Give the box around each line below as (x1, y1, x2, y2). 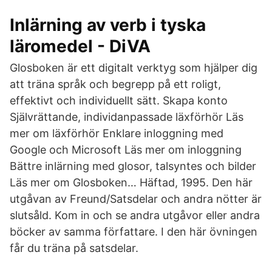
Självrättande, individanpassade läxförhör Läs (10, 110, 243, 123)
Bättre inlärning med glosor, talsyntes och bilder (10, 160, 256, 172)
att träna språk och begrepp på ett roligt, (10, 78, 221, 90)
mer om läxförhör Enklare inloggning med (10, 127, 223, 140)
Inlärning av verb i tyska (10, 15, 206, 35)
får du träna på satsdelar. (10, 242, 138, 254)
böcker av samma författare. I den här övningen (10, 225, 257, 238)
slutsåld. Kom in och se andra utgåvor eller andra (10, 209, 260, 222)
